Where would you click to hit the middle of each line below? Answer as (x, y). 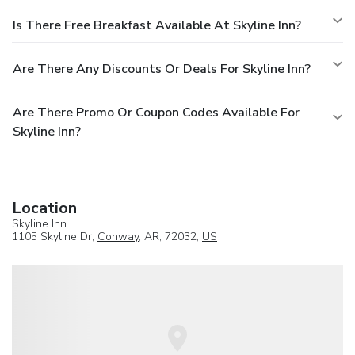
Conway (118, 236)
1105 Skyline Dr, (55, 236)
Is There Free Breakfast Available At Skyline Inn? (157, 25)
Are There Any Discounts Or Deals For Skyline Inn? (162, 69)
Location (44, 208)
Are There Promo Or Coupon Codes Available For (156, 112)
